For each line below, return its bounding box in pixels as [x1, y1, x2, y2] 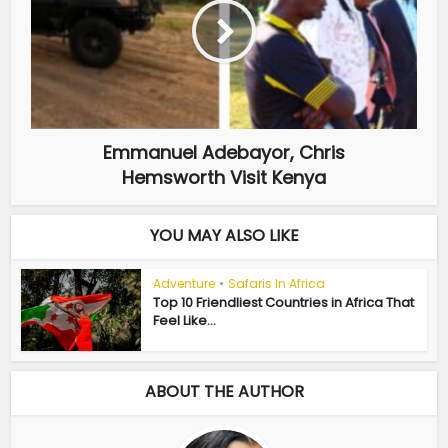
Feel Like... [153, 310, 217, 330]
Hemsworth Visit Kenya [122, 164, 326, 190]
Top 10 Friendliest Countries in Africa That [153, 292, 415, 312]
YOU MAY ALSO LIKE [149, 223, 299, 247]
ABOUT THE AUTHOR [144, 379, 304, 403]
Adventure [153, 274, 216, 292]
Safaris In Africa [228, 274, 326, 292]
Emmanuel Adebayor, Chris [103, 139, 345, 165]
